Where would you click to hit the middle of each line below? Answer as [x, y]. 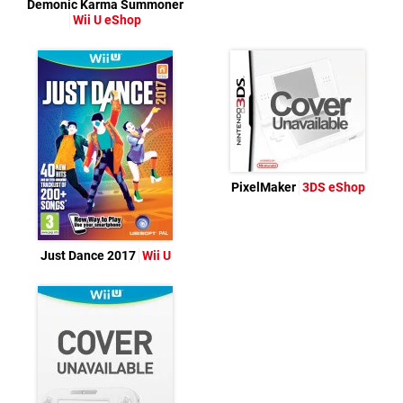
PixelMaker [264, 188]
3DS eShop [333, 188]
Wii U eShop [107, 21]
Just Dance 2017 [89, 256]
